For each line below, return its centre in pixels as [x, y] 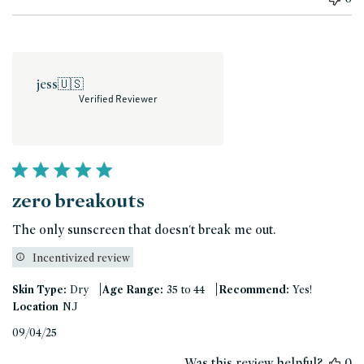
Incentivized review [81, 257]
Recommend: [253, 290]
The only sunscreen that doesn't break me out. [144, 230]
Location [35, 307]
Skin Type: [39, 290]
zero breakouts [78, 201]
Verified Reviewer [118, 99]
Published [84, 333]
